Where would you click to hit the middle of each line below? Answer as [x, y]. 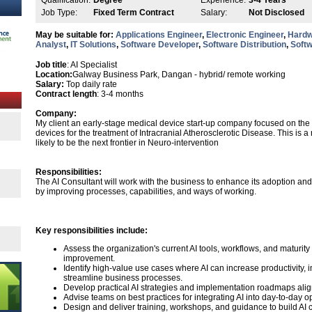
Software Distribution [244, 45]
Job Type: [59, 13]
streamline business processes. [123, 278]
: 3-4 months [120, 94]
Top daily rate [92, 84]
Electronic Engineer [245, 35]
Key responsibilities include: [92, 231]
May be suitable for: [76, 35]
